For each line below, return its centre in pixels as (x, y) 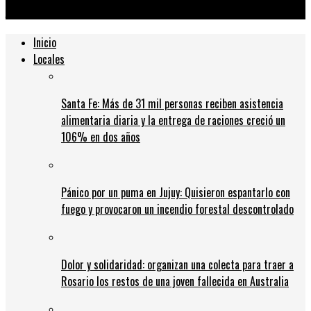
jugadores (29, 11)
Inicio (45, 43)
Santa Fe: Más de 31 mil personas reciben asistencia (172, 104)
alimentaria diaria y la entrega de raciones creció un (173, 120)
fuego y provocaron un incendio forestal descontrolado (177, 209)
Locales (49, 59)
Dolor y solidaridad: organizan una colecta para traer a (177, 265)
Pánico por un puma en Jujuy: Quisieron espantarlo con (176, 193)
